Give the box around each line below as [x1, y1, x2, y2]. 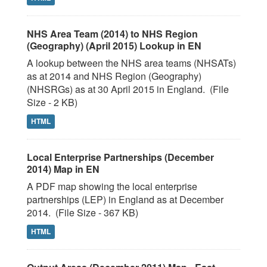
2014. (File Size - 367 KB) [27, 206, 138, 219]
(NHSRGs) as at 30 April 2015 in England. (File [27, 82, 229, 96]
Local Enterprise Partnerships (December [27, 150, 214, 164]
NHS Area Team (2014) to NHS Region [27, 27, 198, 41]
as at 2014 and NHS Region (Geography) [27, 69, 201, 83]
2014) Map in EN [27, 162, 100, 176]
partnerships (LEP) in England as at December [27, 193, 223, 206]
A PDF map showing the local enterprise [27, 179, 197, 193]
